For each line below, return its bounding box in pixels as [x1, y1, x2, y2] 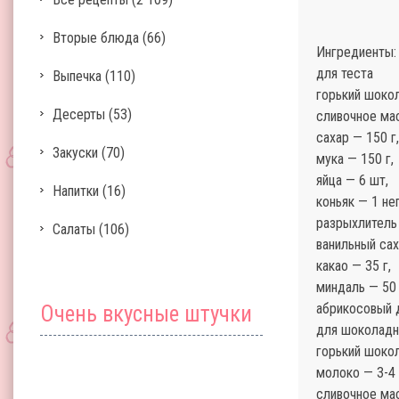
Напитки [53, 183, 99, 199]
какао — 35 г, [316, 257, 391, 274]
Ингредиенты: [316, 44, 396, 61]
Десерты [53, 106, 105, 123]
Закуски [53, 144, 98, 161]
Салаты [53, 221, 95, 238]
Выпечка [53, 68, 102, 85]
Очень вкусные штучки [40, 301, 252, 327]
